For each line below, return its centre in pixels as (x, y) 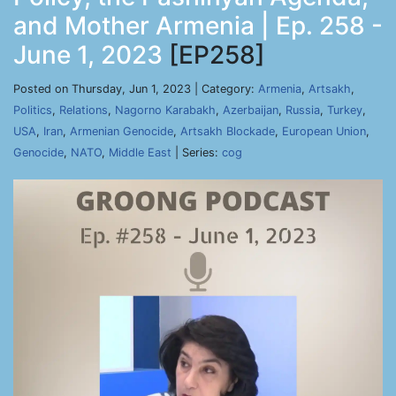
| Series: (197, 152)
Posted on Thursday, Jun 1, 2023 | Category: (136, 89)
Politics (33, 110)
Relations (84, 110)
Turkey (345, 110)
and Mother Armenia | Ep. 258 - (198, 26)
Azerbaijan (251, 110)
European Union (324, 131)
